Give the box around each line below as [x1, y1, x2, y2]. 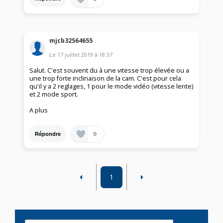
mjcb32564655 [49, 36, 93, 45]
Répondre [35, 130, 61, 137]
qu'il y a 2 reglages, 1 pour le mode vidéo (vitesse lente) [29, 82, 194, 91]
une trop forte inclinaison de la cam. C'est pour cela [29, 74, 182, 83]
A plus [29, 106, 48, 115]
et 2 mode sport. [29, 90, 79, 99]
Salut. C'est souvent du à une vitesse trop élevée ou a [29, 66, 190, 75]
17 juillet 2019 [57, 51, 94, 59]
